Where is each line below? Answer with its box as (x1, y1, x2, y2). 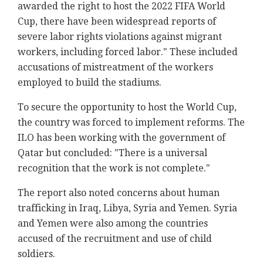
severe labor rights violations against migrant (18, 31, 222, 43)
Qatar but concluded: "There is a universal (18, 147, 207, 159)
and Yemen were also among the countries (18, 218, 208, 230)
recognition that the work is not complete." (18, 163, 210, 174)
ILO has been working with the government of (18, 132, 225, 144)
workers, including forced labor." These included (18, 46, 238, 58)
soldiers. (18, 248, 55, 260)
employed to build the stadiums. (18, 77, 161, 89)
